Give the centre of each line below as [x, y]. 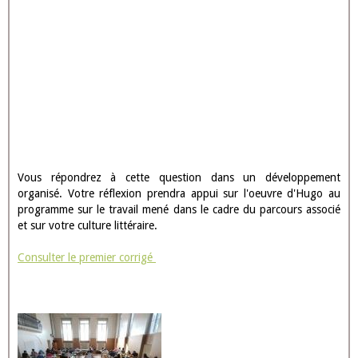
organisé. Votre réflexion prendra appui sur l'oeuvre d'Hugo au [179, 193]
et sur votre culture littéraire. [88, 225]
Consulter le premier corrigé [87, 257]
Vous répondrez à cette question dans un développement [179, 177]
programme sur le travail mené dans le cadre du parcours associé [179, 209]
